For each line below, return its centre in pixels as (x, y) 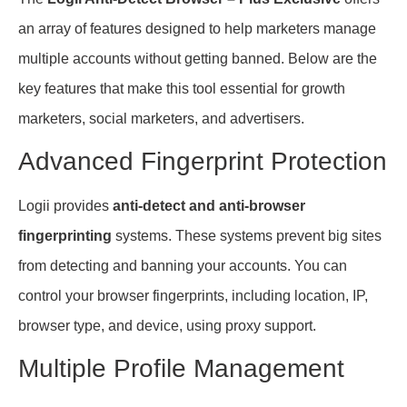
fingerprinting (65, 235)
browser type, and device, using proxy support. (167, 325)
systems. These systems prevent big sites (247, 235)
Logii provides (65, 205)
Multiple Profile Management (181, 369)
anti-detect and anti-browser (209, 205)
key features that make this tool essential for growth (182, 88)
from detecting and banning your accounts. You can (183, 265)
